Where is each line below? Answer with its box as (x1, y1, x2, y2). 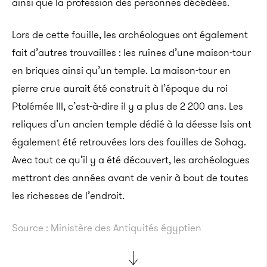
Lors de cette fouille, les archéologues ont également (12, 27, 248, 42)
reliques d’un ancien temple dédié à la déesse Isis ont (12, 117, 252, 131)
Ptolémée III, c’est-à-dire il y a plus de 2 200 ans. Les (12, 99, 243, 113)
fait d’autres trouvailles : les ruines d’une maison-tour (12, 45, 251, 60)
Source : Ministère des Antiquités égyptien (12, 221, 201, 235)
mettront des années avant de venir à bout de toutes (12, 170, 249, 185)
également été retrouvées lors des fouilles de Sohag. (12, 135, 246, 149)
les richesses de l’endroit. (12, 188, 125, 203)
